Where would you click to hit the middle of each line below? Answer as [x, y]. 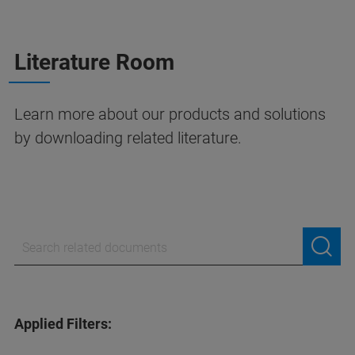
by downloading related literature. [128, 138]
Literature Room [94, 63]
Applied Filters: [63, 324]
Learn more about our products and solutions [170, 115]
